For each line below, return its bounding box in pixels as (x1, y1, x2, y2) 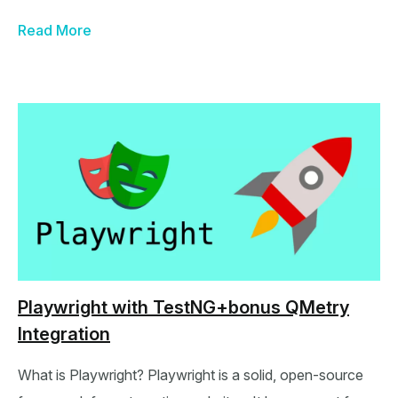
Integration (18, 323, 110, 345)
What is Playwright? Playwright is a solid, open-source (18, 366, 363, 384)
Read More (18, 21, 92, 39)
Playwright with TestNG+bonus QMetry (18, 297, 349, 318)
